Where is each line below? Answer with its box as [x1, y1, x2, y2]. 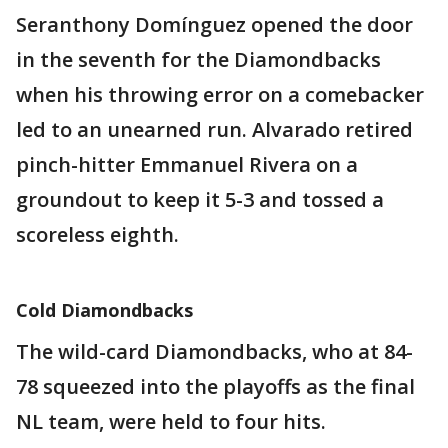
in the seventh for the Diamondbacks [16, 45, 381, 73]
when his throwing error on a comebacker [16, 80, 424, 108]
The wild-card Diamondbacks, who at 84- [16, 337, 413, 365]
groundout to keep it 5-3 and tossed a [16, 185, 384, 213]
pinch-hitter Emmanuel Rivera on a [16, 150, 358, 178]
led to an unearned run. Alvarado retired [16, 115, 413, 143]
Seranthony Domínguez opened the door [16, 10, 413, 38]
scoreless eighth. [16, 220, 179, 248]
